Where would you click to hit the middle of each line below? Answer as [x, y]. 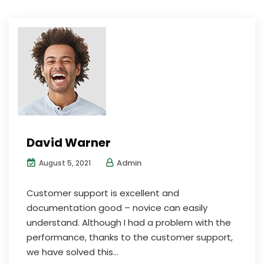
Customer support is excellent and [103, 193]
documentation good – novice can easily [117, 208]
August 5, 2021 [64, 163]
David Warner [69, 143]
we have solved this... [72, 252]
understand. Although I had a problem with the [129, 222]
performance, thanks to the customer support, [130, 237]
